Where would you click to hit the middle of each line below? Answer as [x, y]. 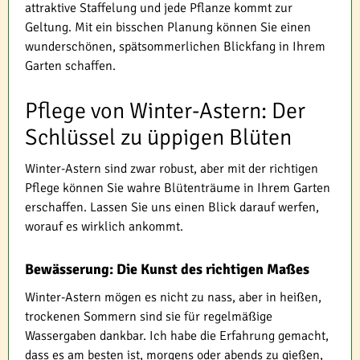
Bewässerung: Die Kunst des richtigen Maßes [167, 269]
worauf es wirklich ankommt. [104, 226]
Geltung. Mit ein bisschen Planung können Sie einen [168, 27]
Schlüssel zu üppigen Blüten [158, 137]
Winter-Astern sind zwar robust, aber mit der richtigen [172, 168]
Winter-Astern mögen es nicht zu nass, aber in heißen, [173, 297]
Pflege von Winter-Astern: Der [165, 110]
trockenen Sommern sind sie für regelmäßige [149, 316]
